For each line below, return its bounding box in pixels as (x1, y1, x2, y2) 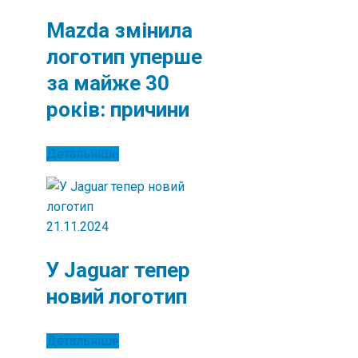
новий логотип (46, 284, 187, 308)
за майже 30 (46, 71, 169, 95)
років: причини (46, 97, 189, 121)
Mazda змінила (46, 18, 193, 42)
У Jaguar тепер (46, 258, 190, 282)
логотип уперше (46, 45, 202, 69)
